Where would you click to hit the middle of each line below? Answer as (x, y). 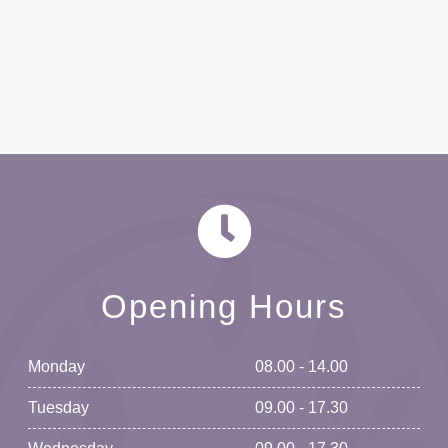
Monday (56, 367)
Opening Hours (224, 307)
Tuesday (58, 408)
